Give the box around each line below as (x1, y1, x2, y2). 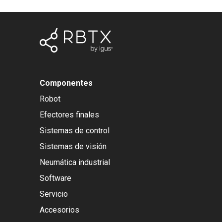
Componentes (40, 78, 93, 88)
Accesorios (40, 205, 79, 215)
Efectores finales (40, 110, 99, 119)
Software (40, 173, 71, 183)
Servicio (40, 189, 68, 199)
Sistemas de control (40, 126, 110, 135)
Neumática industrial (40, 158, 110, 167)
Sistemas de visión (40, 142, 107, 151)
